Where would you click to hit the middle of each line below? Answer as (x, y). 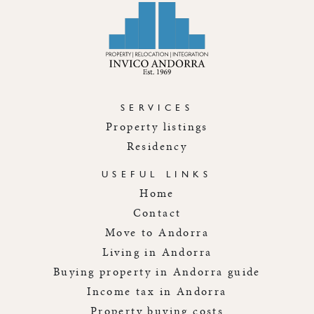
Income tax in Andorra (157, 292)
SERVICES (157, 108)
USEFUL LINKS (157, 174)
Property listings (157, 127)
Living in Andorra (157, 252)
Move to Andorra (157, 233)
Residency (157, 146)
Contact (157, 213)
